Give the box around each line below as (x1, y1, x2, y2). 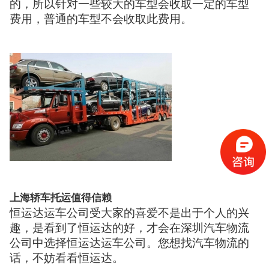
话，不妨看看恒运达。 (10, 252, 124, 265)
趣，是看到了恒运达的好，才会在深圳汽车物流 (10, 222, 250, 235)
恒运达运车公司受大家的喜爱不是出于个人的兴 (10, 207, 250, 220)
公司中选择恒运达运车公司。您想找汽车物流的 (10, 237, 250, 250)
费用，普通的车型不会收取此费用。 (10, 12, 193, 25)
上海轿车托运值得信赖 (10, 192, 112, 204)
